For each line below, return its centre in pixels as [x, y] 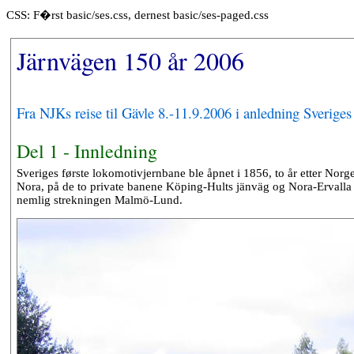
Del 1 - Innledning [87, 151]
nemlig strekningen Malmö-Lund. [99, 200]
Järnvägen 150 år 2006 [130, 60]
